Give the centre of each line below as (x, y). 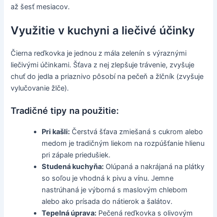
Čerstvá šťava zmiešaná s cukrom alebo (137, 132)
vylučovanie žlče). (40, 88)
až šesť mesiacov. (40, 7)
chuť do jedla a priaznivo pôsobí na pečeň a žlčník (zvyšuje (107, 76)
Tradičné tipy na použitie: (65, 111)
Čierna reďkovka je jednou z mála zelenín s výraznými (99, 53)
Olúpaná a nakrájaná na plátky (154, 167)
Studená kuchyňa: (73, 167)
